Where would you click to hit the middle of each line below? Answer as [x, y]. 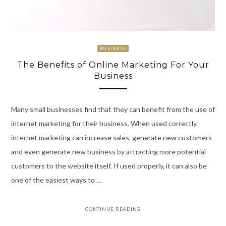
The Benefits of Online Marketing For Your [113, 65]
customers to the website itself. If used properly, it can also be [109, 166]
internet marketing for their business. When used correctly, [104, 124]
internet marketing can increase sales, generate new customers [111, 138]
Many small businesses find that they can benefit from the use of [113, 109]
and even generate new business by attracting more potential [108, 152]
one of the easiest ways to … [56, 180]
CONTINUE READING [113, 209]
